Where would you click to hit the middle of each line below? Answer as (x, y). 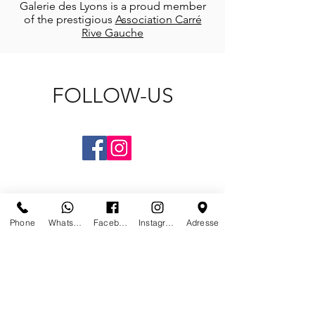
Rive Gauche (112, 33)
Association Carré (158, 19)
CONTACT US (58, 297)
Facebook (123, 222)
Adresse (202, 222)
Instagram (170, 222)
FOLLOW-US (112, 96)
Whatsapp (77, 222)
